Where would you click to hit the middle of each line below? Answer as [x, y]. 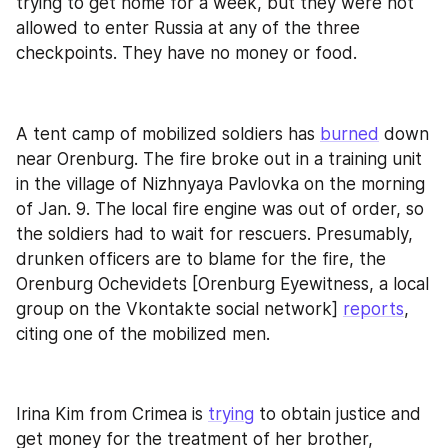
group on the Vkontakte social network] [179, 308]
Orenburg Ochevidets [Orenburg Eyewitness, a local [222, 283]
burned [349, 133]
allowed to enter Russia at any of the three [188, 28]
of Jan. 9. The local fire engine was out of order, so [220, 208]
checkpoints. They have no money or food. [186, 53]
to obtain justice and [337, 414]
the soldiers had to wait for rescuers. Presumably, [214, 233]
